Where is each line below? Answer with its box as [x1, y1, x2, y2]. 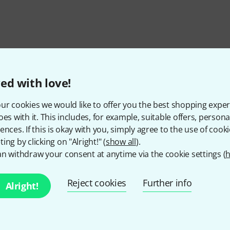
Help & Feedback [122, 197, 189, 208]
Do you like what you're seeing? [23, 161, 207, 178]
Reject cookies [67, 176, 127, 189]
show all [105, 136, 136, 147]
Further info [143, 176, 192, 189]
